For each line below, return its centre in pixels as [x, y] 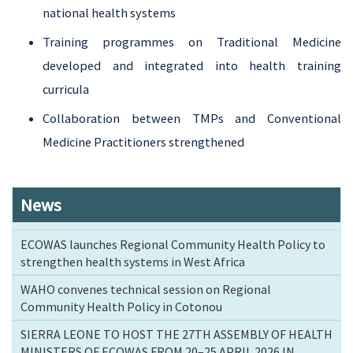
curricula [66, 89]
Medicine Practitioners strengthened [143, 142]
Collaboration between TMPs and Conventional [192, 119]
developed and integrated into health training [192, 66]
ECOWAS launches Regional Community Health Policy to [173, 245]
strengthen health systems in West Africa [133, 262]
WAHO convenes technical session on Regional [146, 290]
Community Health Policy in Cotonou [121, 307]
